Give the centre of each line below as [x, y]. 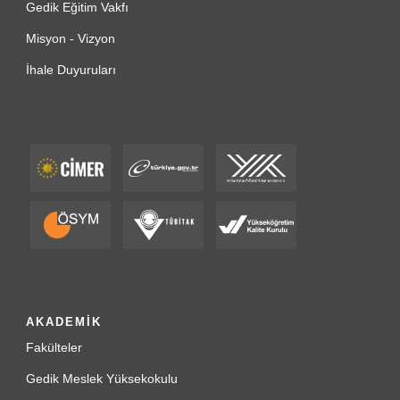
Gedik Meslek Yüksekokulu [102, 379]
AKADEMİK [64, 322]
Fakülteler [54, 348]
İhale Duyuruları [71, 70]
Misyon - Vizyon [71, 39]
